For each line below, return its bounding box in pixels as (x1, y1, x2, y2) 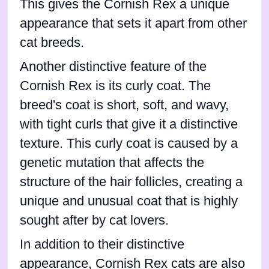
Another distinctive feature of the (20, 59, 207, 74)
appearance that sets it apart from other (20, 16, 247, 31)
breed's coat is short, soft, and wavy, (20, 97, 229, 112)
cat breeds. (20, 35, 84, 50)
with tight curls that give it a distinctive (20, 116, 238, 131)
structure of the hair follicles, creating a (20, 174, 243, 189)
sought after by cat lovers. (20, 213, 169, 228)
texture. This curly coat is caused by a (20, 136, 238, 151)
